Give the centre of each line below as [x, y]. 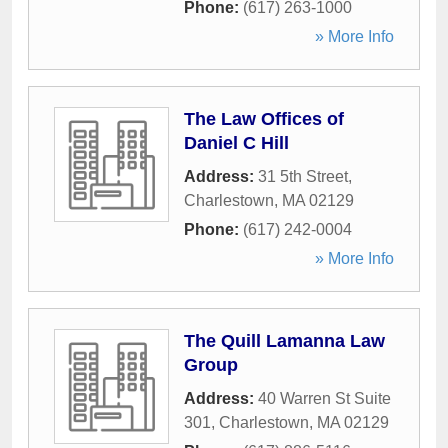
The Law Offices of [264, 119]
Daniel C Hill [236, 143]
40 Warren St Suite [324, 398]
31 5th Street [303, 176]
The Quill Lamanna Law [284, 341]
